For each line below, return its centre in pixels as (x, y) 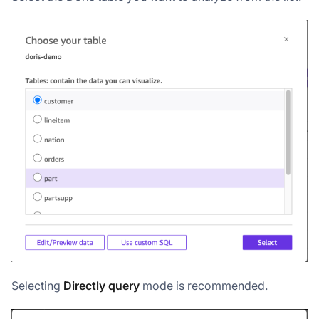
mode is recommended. (204, 285)
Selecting (37, 285)
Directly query (101, 285)
